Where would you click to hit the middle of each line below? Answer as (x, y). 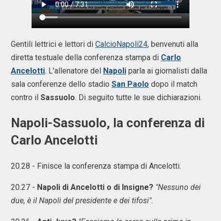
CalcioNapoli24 (121, 44)
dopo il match (173, 84)
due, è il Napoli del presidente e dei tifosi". (82, 201)
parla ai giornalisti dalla (167, 71)
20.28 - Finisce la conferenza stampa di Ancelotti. (96, 166)
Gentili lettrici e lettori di (53, 44)
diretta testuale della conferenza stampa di (86, 57)
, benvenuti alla (173, 44)
